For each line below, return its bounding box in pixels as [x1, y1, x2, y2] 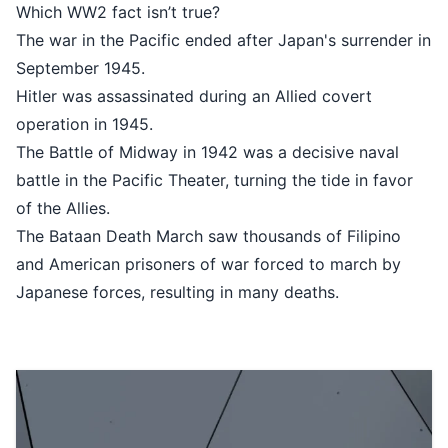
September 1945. [180, 58, 309, 78]
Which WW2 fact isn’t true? [180, 2, 384, 22]
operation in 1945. [180, 114, 317, 134]
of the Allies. [180, 198, 274, 218]
